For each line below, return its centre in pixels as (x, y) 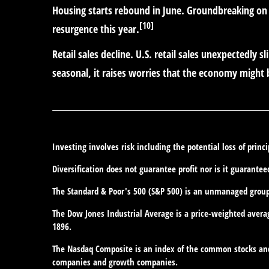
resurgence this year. (96, 29)
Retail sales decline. (93, 54)
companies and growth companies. (115, 261)
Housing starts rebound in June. (118, 10)
